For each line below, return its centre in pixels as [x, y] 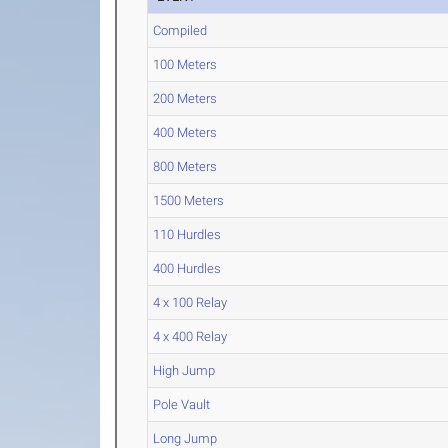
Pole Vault [182, 404]
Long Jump [185, 438]
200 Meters [185, 98]
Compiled [180, 30]
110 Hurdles [187, 234]
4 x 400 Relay [190, 336]
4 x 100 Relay [190, 302]
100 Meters [185, 64]
